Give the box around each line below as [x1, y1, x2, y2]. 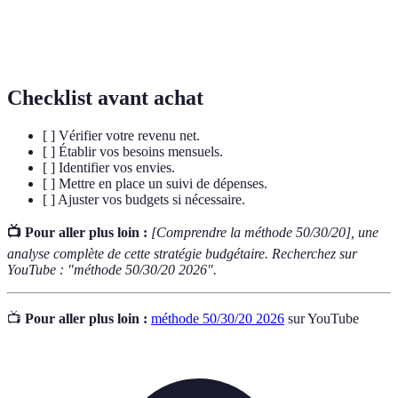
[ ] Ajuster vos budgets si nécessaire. [43, 192, 245, 208]
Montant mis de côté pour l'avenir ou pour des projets [96, 19, 365, 33]
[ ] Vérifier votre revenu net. [43, 128, 200, 144]
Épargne [22, 28, 68, 42]
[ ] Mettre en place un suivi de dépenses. [43, 176, 267, 192]
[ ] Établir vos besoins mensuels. [43, 144, 223, 160]
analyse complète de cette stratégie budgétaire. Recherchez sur [7, 246, 357, 262]
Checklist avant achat [7, 86, 203, 110]
